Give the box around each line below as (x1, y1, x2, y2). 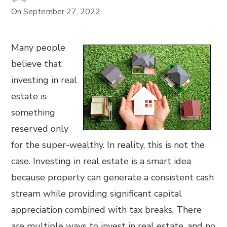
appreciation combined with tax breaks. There (11, 204, 202, 216)
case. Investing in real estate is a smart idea (11, 155, 192, 167)
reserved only (11, 123, 69, 135)
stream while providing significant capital (11, 187, 182, 200)
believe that (11, 58, 62, 70)
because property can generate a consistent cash (11, 171, 214, 183)
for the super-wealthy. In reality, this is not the (11, 139, 205, 151)
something (11, 106, 56, 119)
